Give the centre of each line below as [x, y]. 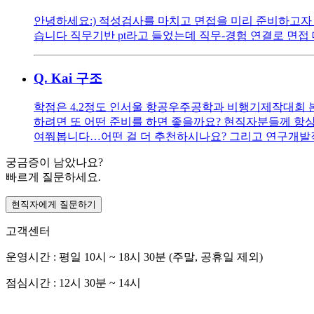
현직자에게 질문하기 [54, 205]
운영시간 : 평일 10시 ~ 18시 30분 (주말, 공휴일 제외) [134, 257]
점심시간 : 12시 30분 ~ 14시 [73, 283]
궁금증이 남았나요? [54, 163]
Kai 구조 [77, 78]
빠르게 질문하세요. [53, 177]
